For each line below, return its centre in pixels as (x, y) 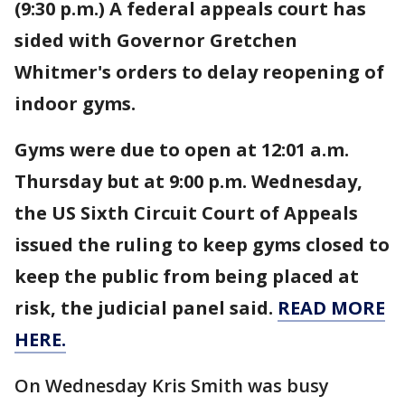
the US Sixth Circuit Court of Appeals (186, 213)
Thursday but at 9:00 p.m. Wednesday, (188, 181)
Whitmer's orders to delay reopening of (199, 72)
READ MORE (331, 308)
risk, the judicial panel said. (146, 308)
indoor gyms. (75, 104)
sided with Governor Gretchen (156, 40)
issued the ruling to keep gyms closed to (202, 245)
